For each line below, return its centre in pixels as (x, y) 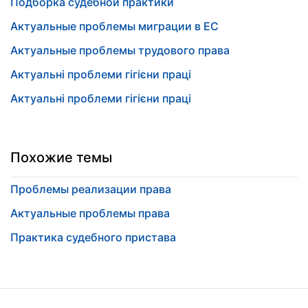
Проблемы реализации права (91, 189)
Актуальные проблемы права (90, 213)
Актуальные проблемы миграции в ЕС (114, 26)
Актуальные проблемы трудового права (120, 50)
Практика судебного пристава (93, 237)
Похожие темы (61, 157)
